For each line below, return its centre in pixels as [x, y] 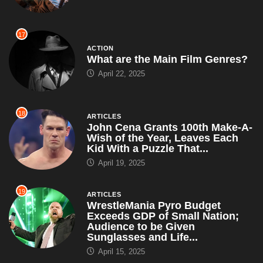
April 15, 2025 [120, 252]
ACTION [100, 48]
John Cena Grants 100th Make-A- [169, 127]
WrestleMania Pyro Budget [154, 206]
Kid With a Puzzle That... [147, 148]
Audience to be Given [141, 227]
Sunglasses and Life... [142, 237]
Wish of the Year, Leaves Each [162, 138]
